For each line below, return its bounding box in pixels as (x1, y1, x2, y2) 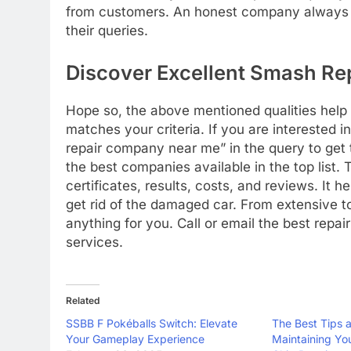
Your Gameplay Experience (66, 332, 204, 346)
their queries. (66, 23, 148, 39)
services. (66, 233, 123, 250)
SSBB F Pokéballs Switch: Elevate (66, 317, 237, 331)
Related (66, 295, 100, 307)
